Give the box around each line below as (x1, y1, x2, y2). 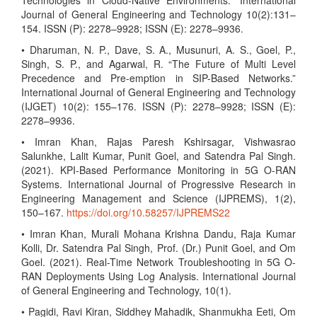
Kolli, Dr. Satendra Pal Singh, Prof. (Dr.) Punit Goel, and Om (21, 241, 296, 255)
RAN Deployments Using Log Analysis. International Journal (21, 269, 296, 283)
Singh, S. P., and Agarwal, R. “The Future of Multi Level (21, 57, 296, 71)
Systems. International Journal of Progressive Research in (21, 177, 296, 191)
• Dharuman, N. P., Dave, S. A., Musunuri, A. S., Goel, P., (21, 42, 296, 57)
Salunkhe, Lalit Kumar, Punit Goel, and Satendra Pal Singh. (21, 149, 296, 163)
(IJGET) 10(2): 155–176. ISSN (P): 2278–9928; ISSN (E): (21, 99, 296, 113)
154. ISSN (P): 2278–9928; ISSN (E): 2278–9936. (21, 21, 243, 35)
